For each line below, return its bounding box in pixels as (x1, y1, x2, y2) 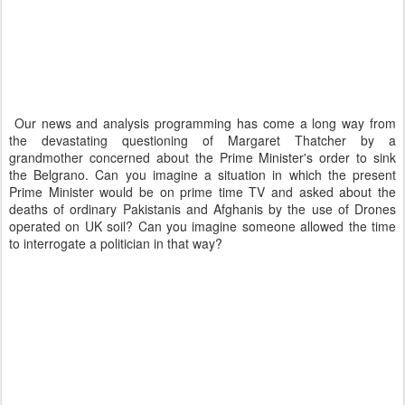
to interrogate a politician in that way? (9, 234, 222, 252)
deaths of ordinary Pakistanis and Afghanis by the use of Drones (9, 200, 396, 218)
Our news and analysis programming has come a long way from (9, 114, 396, 132)
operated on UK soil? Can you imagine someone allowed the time (9, 217, 396, 235)
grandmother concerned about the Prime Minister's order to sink (9, 148, 396, 166)
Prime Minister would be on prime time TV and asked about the (9, 183, 396, 201)
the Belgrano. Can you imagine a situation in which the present (9, 165, 396, 184)
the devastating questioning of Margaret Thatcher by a (9, 131, 396, 149)
